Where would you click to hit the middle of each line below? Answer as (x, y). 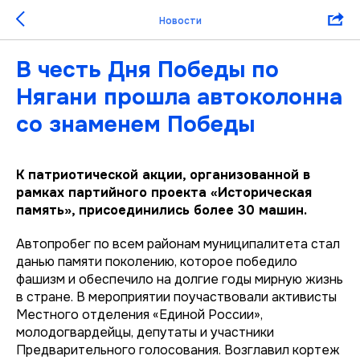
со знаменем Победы (135, 125)
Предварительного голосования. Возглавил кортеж (178, 350)
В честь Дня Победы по (147, 70)
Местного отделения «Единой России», (139, 315)
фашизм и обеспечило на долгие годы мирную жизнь (180, 279)
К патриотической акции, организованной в (163, 175)
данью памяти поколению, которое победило (157, 262)
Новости (180, 20)
